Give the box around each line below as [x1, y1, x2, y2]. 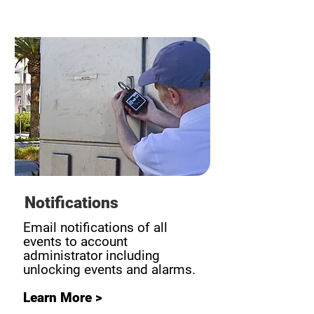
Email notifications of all [23, 219, 168, 235]
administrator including [23, 247, 160, 264]
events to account [23, 233, 128, 250]
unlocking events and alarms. [23, 261, 196, 278]
